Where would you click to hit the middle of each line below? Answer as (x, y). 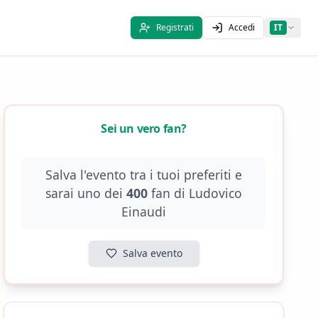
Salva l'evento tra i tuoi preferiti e (144, 175)
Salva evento (152, 253)
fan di (169, 193)
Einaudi (144, 212)
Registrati (175, 27)
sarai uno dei (86, 193)
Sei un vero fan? (144, 128)
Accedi (242, 27)
